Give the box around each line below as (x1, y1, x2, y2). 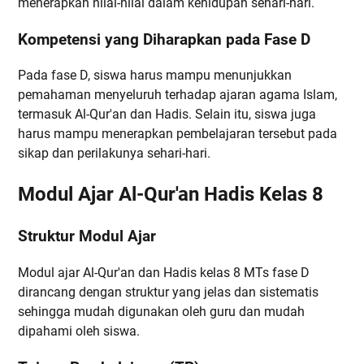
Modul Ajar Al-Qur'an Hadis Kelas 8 (18, 183, 323, 206)
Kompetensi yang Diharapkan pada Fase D (18, 30, 310, 49)
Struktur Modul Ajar (18, 227, 156, 246)
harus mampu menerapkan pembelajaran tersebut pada (18, 126, 337, 142)
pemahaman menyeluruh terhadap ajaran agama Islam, (18, 87, 337, 103)
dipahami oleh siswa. (18, 323, 140, 339)
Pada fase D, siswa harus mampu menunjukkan (18, 67, 292, 84)
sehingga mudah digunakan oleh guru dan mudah (18, 303, 305, 319)
